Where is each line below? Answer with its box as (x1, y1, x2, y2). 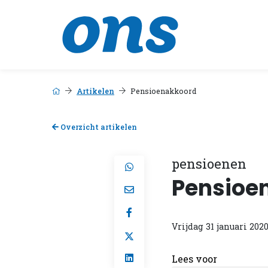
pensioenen (172, 155, 246, 172)
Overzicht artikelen (59, 122, 137, 132)
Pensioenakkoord (130, 86, 196, 96)
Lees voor (172, 252, 217, 265)
